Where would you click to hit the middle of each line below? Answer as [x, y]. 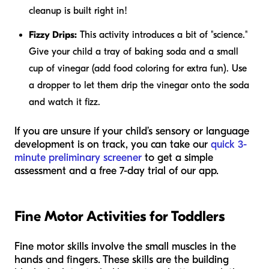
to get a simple [177, 157]
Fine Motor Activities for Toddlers [119, 216]
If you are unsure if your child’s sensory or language [132, 131]
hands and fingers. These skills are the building [122, 259]
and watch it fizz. [65, 102]
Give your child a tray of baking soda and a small [134, 51]
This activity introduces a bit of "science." [162, 35]
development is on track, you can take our [113, 144]
